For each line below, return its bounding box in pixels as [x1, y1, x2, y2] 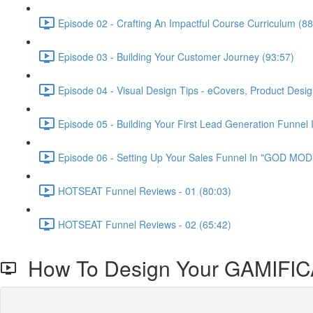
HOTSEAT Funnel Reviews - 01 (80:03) [58, 183, 231, 198]
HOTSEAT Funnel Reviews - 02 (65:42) [58, 217, 231, 231]
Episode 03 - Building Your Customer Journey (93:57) [58, 49, 294, 64]
